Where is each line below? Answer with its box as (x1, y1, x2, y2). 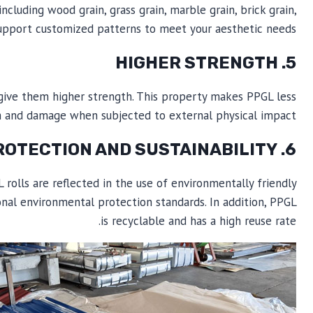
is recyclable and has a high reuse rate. (100, 213, 296, 229)
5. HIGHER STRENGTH (285, 53, 296, 73)
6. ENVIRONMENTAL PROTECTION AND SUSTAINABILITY (284, 140, 296, 160)
